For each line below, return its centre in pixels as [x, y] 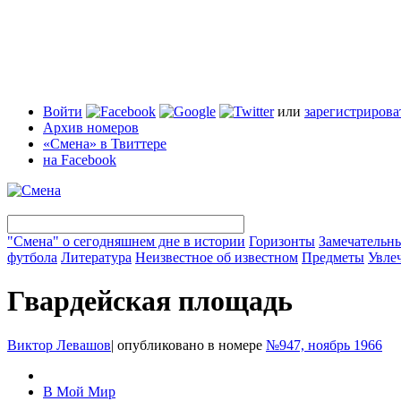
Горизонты [282, 241]
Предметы [333, 257]
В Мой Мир [79, 391]
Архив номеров [91, 128]
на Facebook [80, 160]
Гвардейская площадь [150, 301]
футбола [32, 257]
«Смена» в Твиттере [105, 144]
